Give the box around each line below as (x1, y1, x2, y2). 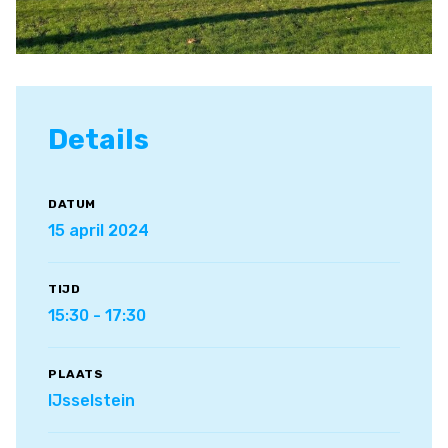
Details (48, 122, 149, 156)
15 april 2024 (48, 220, 149, 240)
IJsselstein (48, 390, 135, 410)
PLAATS (48, 366, 103, 381)
